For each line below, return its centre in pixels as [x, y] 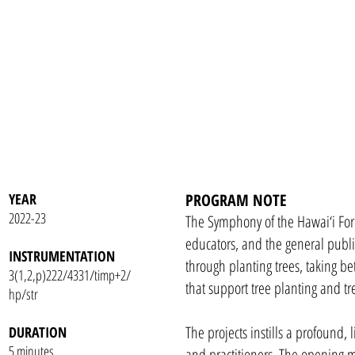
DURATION [38, 332]
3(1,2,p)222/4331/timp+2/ [70, 275]
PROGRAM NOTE [236, 200]
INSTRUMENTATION [62, 256]
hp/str [23, 294]
